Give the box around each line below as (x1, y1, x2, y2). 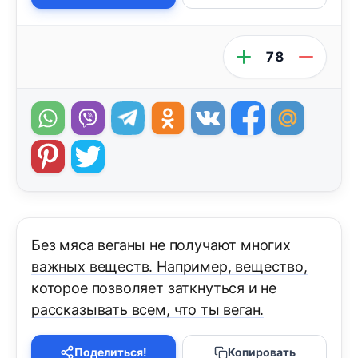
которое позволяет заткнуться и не (31, 280, 277, 297)
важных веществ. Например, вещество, (31, 258, 308, 276)
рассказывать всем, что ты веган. (31, 301, 265, 319)
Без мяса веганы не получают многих (31, 237, 291, 254)
